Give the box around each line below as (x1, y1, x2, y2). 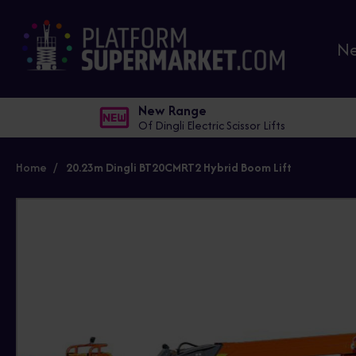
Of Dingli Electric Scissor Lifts (138, 117, 286, 134)
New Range (138, 101, 207, 121)
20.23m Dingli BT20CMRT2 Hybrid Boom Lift (66, 159, 292, 176)
